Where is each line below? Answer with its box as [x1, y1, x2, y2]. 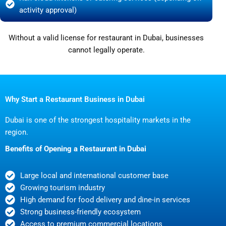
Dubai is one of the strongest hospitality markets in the [5, 115, 191, 125]
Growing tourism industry [20, 183, 105, 192]
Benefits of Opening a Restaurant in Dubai [5, 144, 146, 153]
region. [5, 127, 28, 137]
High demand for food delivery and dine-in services [20, 195, 190, 204]
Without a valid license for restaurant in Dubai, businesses [9, 33, 204, 42]
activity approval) [19, 5, 77, 15]
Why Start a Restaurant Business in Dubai [5, 94, 145, 104]
